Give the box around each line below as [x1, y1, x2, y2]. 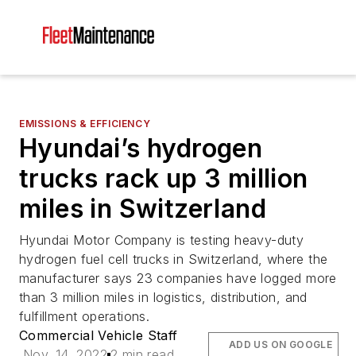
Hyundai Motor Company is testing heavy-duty [19, 232, 304, 248]
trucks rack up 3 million [19, 163, 308, 194]
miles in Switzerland [19, 193, 266, 224]
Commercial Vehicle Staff [19, 327, 178, 343]
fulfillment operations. [19, 308, 150, 324]
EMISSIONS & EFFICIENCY [19, 118, 151, 130]
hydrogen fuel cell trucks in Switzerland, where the [19, 251, 328, 267]
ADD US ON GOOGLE [228, 339, 333, 350]
